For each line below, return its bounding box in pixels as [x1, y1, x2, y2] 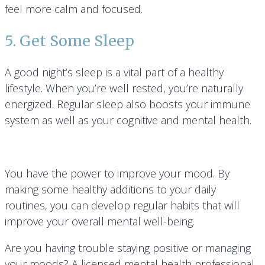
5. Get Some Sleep [5, 31, 134, 51]
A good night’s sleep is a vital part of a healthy [5, 65, 224, 80]
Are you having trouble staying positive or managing [5, 241, 251, 256]
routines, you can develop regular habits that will [5, 198, 240, 213]
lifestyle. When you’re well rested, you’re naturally [5, 81, 243, 96]
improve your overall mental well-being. [5, 214, 195, 229]
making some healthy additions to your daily [5, 182, 216, 197]
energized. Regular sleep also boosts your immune [5, 97, 250, 112]
